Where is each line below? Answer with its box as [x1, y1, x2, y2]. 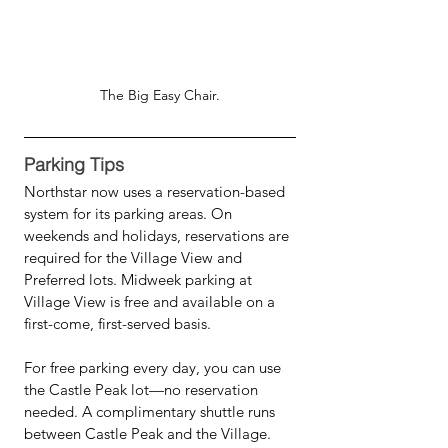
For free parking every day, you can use [24, 358, 285, 377]
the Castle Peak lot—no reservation [24, 380, 262, 399]
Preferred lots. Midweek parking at [24, 270, 256, 289]
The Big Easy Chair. [100, 86, 220, 104]
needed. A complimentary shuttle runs [24, 402, 279, 421]
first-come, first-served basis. [24, 314, 211, 333]
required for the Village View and [24, 248, 246, 267]
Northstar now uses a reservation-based [24, 182, 289, 201]
